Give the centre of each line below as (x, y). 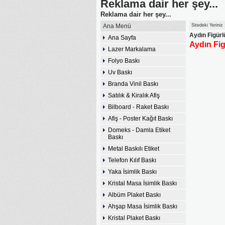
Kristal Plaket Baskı (134, 218)
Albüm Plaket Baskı (134, 195)
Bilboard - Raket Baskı (138, 107)
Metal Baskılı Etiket (134, 149)
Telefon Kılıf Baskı (132, 160)
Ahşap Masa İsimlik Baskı (143, 206)
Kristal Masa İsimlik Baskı (142, 183)
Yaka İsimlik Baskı (132, 172)
